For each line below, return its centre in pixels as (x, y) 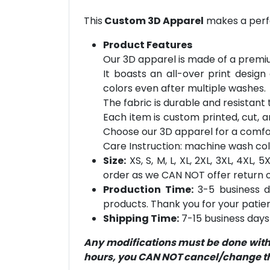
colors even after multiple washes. (184, 89)
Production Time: (148, 190)
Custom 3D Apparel (153, 21)
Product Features (148, 45)
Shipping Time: (141, 219)
